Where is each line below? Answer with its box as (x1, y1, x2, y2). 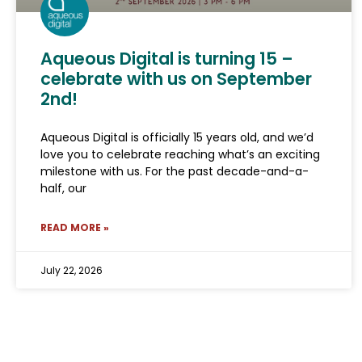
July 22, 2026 (40, 263, 103, 278)
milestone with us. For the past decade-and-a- (40, 163, 309, 180)
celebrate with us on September (40, 67, 312, 91)
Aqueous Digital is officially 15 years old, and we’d (40, 129, 314, 146)
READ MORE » (40, 221, 109, 235)
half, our (40, 180, 86, 197)
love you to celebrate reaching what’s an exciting (40, 146, 320, 163)
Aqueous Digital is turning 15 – (40, 47, 293, 71)
